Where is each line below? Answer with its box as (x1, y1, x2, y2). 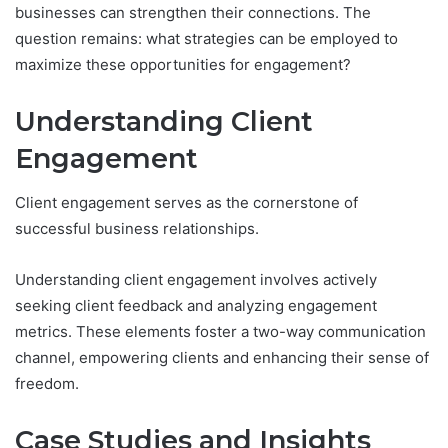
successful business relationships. (15, 219, 259, 239)
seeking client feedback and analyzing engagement (15, 296, 377, 316)
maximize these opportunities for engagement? (15, 54, 351, 74)
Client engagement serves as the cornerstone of (15, 193, 358, 213)
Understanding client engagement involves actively (15, 270, 377, 290)
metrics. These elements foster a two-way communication (15, 322, 426, 342)
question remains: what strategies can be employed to (15, 28, 398, 48)
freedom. (15, 374, 79, 394)
